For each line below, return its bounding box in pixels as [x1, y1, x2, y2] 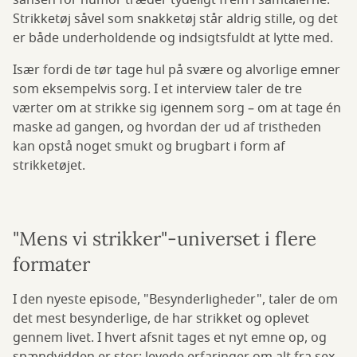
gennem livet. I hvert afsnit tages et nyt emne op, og [13, 328, 327, 348]
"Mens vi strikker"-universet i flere [13, 226, 316, 252]
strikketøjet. [13, 156, 85, 176]
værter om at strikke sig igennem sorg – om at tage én [13, 99, 341, 119]
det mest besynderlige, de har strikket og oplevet [13, 309, 309, 329]
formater [13, 252, 90, 277]
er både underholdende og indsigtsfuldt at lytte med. [13, 29, 333, 49]
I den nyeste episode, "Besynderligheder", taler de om [13, 290, 338, 310]
